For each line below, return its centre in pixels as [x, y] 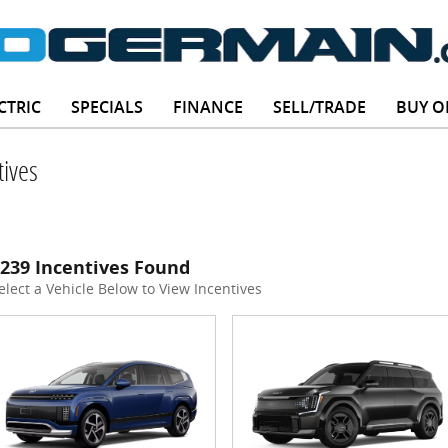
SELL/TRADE [319, 107]
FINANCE [207, 107]
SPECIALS [106, 107]
